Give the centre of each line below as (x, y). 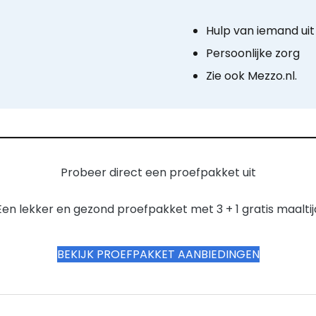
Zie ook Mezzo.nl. (251, 76)
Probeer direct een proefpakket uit (158, 172)
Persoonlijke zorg (253, 54)
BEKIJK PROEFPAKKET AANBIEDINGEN (158, 254)
